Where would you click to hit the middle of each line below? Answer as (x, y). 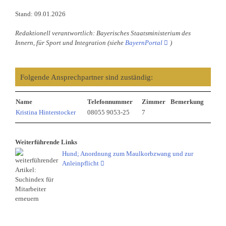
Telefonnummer (110, 102)
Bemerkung (187, 102)
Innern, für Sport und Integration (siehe (70, 43)
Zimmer (153, 102)
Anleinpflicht (80, 163)
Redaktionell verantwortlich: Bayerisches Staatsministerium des (103, 34)
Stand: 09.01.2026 (40, 14)
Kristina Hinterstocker (45, 112)
